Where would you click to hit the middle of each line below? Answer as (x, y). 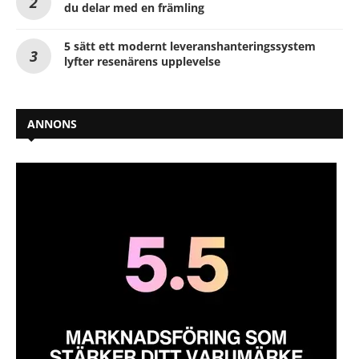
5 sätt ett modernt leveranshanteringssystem (190, 46)
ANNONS (52, 123)
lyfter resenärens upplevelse (142, 61)
